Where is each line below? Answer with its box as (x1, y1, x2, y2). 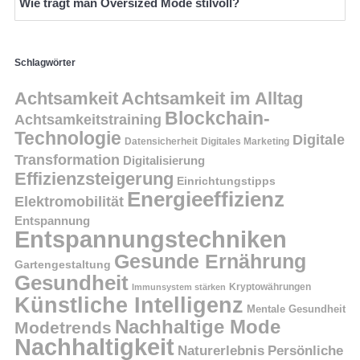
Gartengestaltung (14, 258, 111, 271)
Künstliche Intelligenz (14, 292, 243, 317)
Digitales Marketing (201, 135, 289, 147)
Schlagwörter (14, 56, 76, 68)
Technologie (14, 127, 121, 149)
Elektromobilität (14, 193, 124, 210)
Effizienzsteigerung (14, 168, 174, 189)
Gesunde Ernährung (114, 249, 306, 272)
